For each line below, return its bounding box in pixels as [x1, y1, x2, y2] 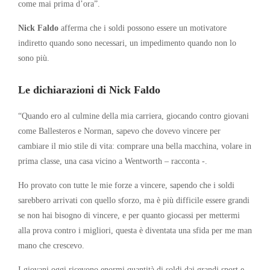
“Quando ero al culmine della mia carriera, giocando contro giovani [18, 110, 249, 121]
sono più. [18, 52, 49, 63]
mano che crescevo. [18, 240, 84, 250]
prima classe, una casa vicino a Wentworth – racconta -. [18, 155, 207, 166]
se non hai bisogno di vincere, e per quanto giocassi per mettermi [18, 210, 240, 220]
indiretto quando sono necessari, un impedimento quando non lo [18, 37, 236, 48]
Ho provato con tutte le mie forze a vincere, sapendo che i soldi [18, 180, 234, 190]
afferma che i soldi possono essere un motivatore [58, 22, 227, 33]
